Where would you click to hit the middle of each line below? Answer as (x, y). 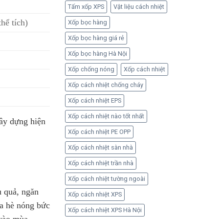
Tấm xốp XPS (86, 7)
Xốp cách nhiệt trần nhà (100, 163)
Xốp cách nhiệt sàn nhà (100, 147)
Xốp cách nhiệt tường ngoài (106, 179)
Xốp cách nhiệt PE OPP (99, 132)
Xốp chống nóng (91, 69)
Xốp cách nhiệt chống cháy (105, 85)
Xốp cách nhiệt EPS (94, 100)
